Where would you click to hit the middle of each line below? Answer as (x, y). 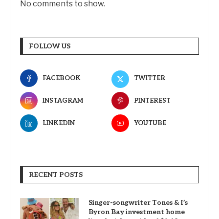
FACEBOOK (62, 78)
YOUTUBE (150, 123)
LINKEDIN (59, 123)
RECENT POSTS (56, 175)
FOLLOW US (50, 46)
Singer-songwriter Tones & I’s (138, 203)
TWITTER (149, 78)
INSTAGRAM (63, 101)
